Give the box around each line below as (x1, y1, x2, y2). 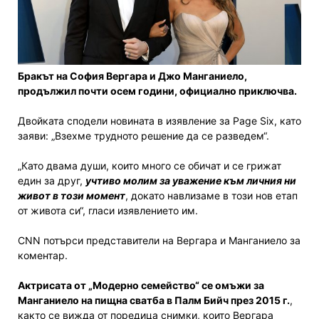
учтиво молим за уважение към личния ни (85, 174, 296, 187)
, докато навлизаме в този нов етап (125, 189, 298, 202)
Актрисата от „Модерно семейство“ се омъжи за (18, 279, 264, 292)
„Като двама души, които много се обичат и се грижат (18, 159, 281, 172)
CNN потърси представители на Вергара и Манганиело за (18, 234, 300, 247)
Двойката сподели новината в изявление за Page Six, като (18, 115, 301, 127)
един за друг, (18, 174, 85, 187)
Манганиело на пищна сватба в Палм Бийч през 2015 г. (18, 294, 290, 307)
